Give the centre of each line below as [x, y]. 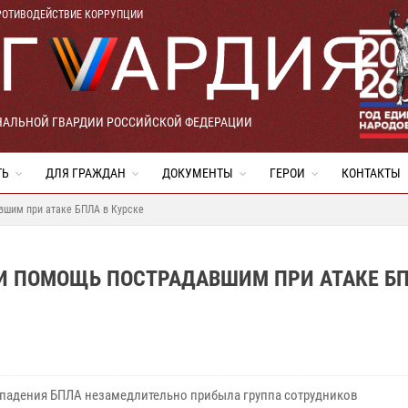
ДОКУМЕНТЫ [198, 173]
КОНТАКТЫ [371, 173]
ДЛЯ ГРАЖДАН [86, 173]
